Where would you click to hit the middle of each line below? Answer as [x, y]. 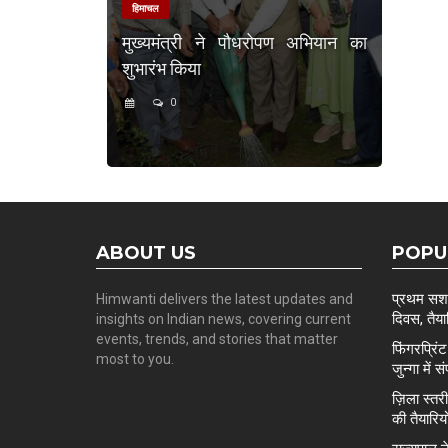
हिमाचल [145, 8]
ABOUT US [146, 252]
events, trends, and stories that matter [217, 338]
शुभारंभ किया [161, 67]
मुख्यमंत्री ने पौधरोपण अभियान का [244, 41]
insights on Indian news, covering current [223, 318]
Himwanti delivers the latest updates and [224, 298]
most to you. [135, 358]
